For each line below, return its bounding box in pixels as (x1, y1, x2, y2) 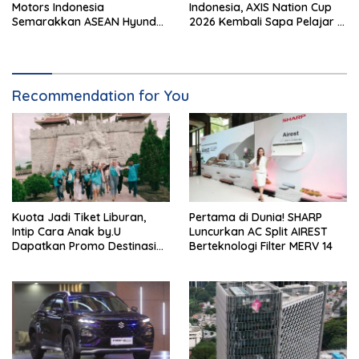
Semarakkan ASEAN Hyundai (12, 14, 166, 29)
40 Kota (189, 28, 232, 43)
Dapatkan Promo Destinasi (12, 238, 156, 253)
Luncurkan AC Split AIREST (189, 224, 328, 239)
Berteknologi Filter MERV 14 (189, 238, 333, 253)
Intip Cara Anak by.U (12, 224, 121, 239)
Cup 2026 (12, 28, 63, 43)
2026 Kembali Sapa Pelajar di (189, 14, 347, 29)
